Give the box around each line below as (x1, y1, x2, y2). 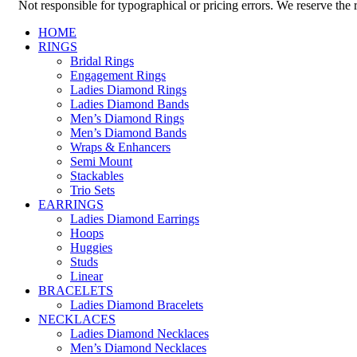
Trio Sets (70, 182, 115, 197)
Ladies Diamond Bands (70, 96, 189, 111)
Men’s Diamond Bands (70, 125, 186, 139)
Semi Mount (70, 154, 132, 168)
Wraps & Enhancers (70, 139, 171, 154)
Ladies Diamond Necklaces (70, 326, 209, 340)
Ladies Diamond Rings (70, 82, 186, 96)
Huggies (70, 240, 112, 254)
